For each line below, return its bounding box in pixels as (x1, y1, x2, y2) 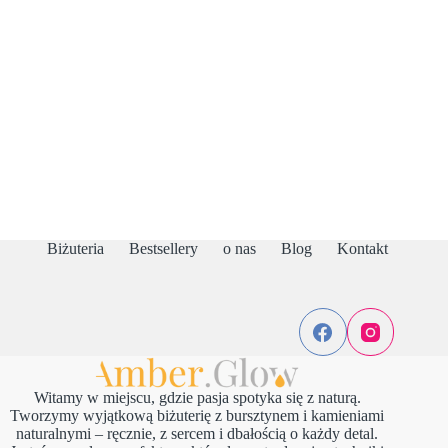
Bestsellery (128, 240, 198, 258)
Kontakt (336, 240, 388, 258)
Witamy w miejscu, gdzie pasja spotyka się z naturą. (33, 389, 361, 407)
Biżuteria (46, 240, 104, 258)
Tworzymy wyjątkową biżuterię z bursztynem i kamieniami (10, 407, 385, 425)
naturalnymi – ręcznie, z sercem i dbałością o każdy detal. (16, 425, 379, 443)
